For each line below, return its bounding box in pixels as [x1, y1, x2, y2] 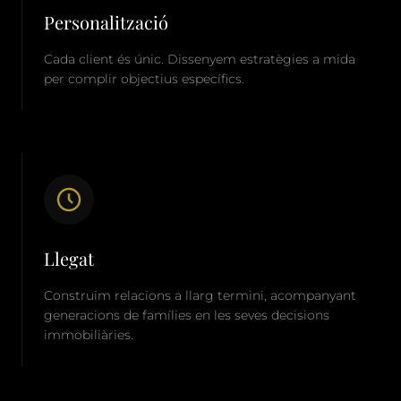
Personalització [44, 10, 168, 34]
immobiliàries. [44, 327, 133, 343]
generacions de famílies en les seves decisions [44, 307, 329, 323]
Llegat [44, 246, 94, 270]
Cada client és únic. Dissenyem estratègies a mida [44, 51, 355, 67]
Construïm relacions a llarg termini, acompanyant [44, 287, 356, 303]
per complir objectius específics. [44, 71, 244, 87]
